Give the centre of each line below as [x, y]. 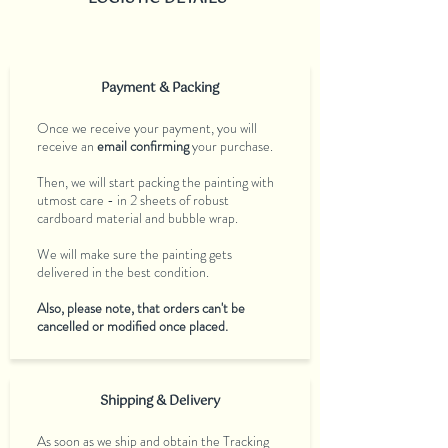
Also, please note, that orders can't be [141, 308]
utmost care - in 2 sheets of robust [133, 200]
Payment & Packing [160, 88]
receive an [67, 146]
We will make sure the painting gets [134, 254]
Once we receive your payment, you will [147, 128]
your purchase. [231, 146]
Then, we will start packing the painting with [155, 182]
